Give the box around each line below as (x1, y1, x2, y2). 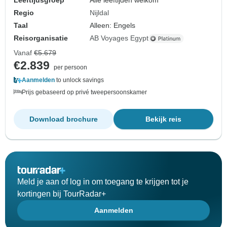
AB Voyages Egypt (90, 34, 149, 43)
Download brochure (29, 115, 98, 124)
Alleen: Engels (90, 21, 136, 30)
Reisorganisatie (14, 34, 68, 43)
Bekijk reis (145, 115, 181, 124)
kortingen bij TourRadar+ (17, 190, 106, 199)
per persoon (54, 64, 87, 71)
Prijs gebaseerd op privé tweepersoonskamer (22, 89, 147, 96)
